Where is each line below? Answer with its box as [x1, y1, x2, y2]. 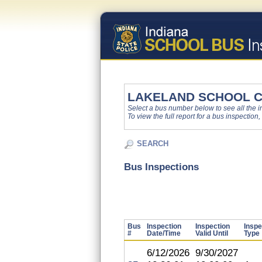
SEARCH [137, 139, 168, 148]
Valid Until [195, 230, 228, 237]
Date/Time [147, 230, 181, 237]
